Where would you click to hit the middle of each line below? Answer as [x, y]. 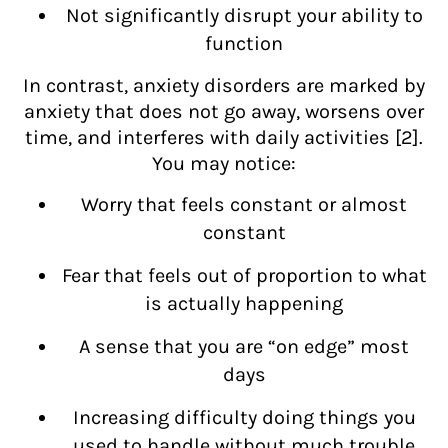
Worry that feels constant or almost [244, 204]
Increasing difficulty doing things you [244, 417]
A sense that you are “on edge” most [244, 346]
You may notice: [224, 163]
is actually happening [244, 303]
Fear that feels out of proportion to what [244, 275]
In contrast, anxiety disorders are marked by [224, 85]
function [244, 43]
